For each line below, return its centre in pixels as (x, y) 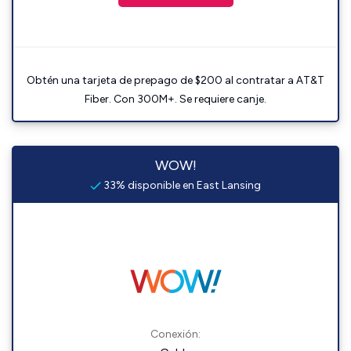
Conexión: (175, 334)
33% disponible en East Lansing (181, 185)
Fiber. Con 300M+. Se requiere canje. (175, 99)
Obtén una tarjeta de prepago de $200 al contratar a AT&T (175, 80)
